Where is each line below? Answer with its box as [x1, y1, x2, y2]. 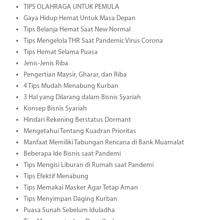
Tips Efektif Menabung [23, 172, 88, 180]
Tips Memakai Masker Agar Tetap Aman [23, 184, 138, 192]
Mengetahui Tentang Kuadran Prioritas [23, 127, 136, 135]
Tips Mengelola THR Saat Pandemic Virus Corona [23, 37, 163, 45]
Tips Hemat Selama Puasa [23, 48, 98, 56]
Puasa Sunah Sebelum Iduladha [23, 206, 115, 214]
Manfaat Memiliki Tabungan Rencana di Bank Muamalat [23, 138, 184, 146]
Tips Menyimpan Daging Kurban [23, 195, 117, 203]
